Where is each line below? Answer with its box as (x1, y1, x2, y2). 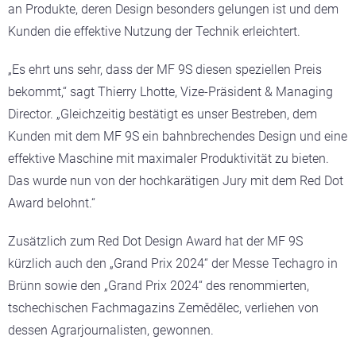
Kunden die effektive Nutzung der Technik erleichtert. (8, 23, 300, 39)
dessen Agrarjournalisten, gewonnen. (8, 322, 214, 338)
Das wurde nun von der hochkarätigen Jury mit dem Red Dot (8, 172, 343, 188)
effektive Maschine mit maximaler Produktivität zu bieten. (8, 150, 329, 166)
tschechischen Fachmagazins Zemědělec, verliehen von (8, 300, 319, 315)
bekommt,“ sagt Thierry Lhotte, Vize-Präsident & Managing (8, 83, 333, 99)
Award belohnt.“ (8, 195, 95, 211)
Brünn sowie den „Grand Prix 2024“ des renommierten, (8, 277, 309, 293)
